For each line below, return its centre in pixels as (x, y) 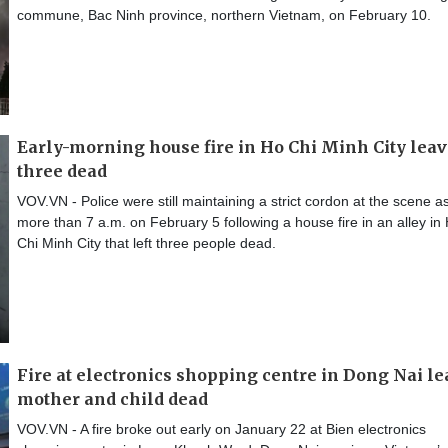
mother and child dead (112, 398)
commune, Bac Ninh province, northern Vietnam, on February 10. (224, 14)
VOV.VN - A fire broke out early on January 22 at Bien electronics (221, 428)
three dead (62, 170)
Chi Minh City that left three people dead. (146, 242)
